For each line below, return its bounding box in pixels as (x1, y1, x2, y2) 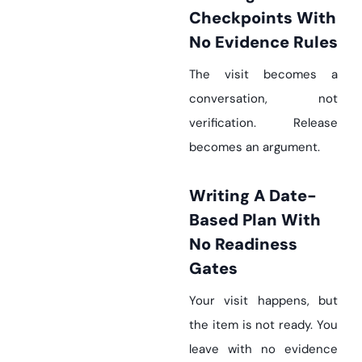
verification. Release (189, 115, 338, 131)
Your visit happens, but (189, 293, 338, 309)
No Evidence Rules (189, 32, 338, 53)
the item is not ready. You (189, 317, 338, 333)
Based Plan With (189, 209, 321, 230)
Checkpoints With (189, 7, 336, 28)
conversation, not (189, 90, 338, 107)
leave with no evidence (189, 341, 338, 357)
